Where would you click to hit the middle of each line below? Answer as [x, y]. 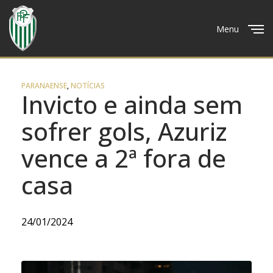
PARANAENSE [44, 86]
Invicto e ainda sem [132, 105]
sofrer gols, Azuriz [124, 131]
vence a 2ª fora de [124, 158]
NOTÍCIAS [88, 86]
